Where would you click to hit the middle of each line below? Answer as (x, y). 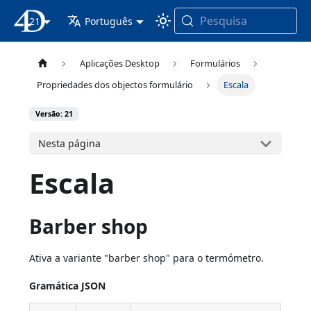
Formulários (216, 64)
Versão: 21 (54, 114)
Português (109, 21)
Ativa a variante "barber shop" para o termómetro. (147, 258)
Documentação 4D (94, 21)
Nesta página (70, 144)
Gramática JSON (68, 286)
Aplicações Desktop (119, 64)
